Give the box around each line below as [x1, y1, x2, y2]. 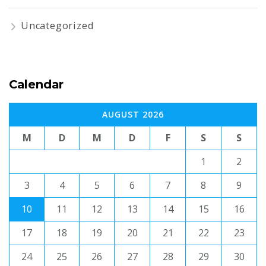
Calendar [9, 77, 64, 91]
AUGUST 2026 [102, 109, 164, 121]
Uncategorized [21, 18, 94, 32]
